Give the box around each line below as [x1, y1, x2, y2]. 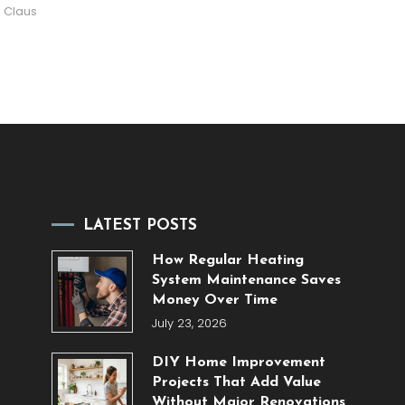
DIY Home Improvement [151, 355, 325, 371]
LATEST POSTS [83, 218, 198, 234]
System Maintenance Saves [151, 273, 341, 288]
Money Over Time [151, 293, 278, 308]
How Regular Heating [151, 253, 304, 268]
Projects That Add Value [151, 375, 321, 391]
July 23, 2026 [151, 315, 227, 333]
